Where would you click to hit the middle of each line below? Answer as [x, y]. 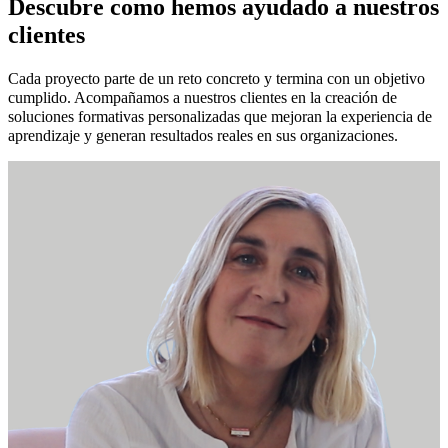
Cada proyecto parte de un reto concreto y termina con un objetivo [216, 78]
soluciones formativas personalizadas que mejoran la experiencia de [220, 116]
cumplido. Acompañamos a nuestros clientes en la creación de [202, 97]
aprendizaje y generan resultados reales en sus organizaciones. [203, 135]
